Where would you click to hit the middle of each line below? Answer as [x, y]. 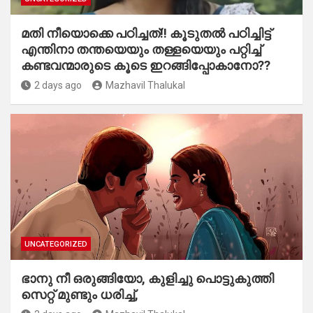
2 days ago [58, 86]
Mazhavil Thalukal [145, 86]
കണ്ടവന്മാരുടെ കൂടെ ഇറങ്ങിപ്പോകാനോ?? [146, 66]
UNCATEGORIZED [56, 245]
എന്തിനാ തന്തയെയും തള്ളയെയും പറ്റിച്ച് [141, 50]
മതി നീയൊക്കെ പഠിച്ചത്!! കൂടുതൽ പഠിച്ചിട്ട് [146, 34]
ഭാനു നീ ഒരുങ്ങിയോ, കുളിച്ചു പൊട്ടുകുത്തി [147, 279]
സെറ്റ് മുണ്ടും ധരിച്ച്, [80, 295]
